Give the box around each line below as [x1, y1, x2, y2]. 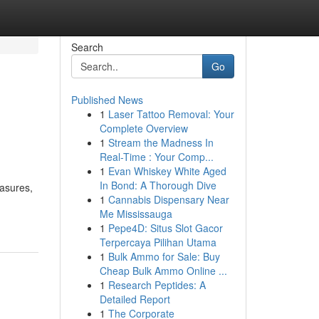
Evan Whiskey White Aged [108, 164, 226, 178]
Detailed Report [99, 292, 170, 306]
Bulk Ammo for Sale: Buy [108, 249, 220, 263]
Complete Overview [99, 121, 188, 135]
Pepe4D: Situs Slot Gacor [108, 221, 223, 235]
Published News [70, 93, 143, 107]
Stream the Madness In [108, 135, 214, 150]
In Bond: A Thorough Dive [99, 178, 216, 192]
